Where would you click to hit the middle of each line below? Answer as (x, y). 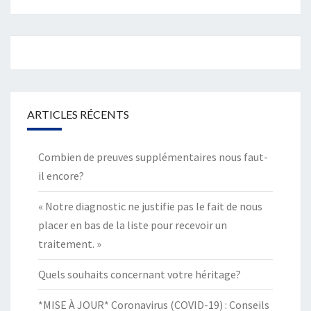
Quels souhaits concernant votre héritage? (140, 274)
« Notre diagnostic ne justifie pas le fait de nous (150, 206)
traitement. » (70, 243)
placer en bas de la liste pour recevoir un (133, 225)
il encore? (61, 175)
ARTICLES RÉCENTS (78, 114)
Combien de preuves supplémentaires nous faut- (153, 157)
